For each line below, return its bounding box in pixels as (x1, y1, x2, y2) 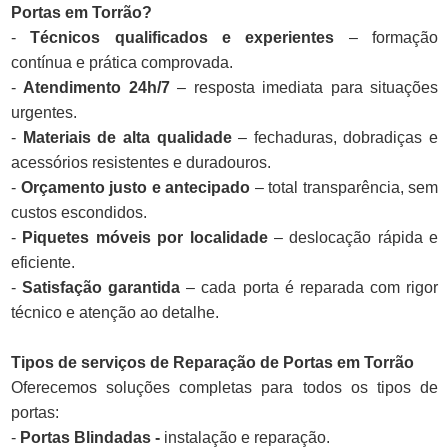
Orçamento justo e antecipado (20, 179, 250, 197)
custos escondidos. (11, 204, 147, 222)
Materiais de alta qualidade (22, 129, 232, 147)
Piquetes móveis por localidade (22, 229, 268, 247)
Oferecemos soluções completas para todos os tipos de (11, 379, 438, 397)
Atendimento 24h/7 (23, 79, 170, 97)
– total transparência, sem (250, 179, 438, 197)
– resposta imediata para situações (169, 79, 439, 97)
